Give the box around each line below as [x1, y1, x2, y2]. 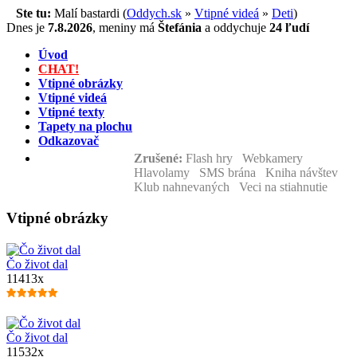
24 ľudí [266, 21, 309, 34]
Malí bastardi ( [51, 6, 127, 20]
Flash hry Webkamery [186, 151, 309, 165]
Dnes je [6, 21, 48, 34]
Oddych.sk [127, 6, 182, 20]
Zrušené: [134, 151, 186, 165]
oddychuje [214, 21, 266, 34]
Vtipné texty [38, 105, 104, 119]
